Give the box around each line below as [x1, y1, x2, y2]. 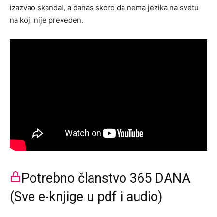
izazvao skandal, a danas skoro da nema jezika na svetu [10, 3, 199, 12]
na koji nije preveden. [10, 15, 83, 25]
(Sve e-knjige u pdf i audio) [10, 188, 162, 204]
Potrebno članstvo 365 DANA [21, 170, 190, 186]
